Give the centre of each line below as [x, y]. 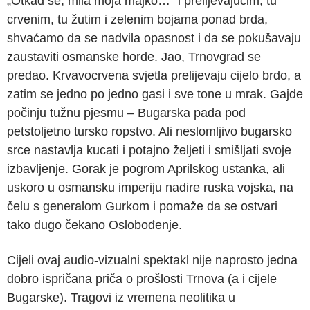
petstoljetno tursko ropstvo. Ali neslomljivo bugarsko [149, 131]
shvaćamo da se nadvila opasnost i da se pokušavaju [154, 38]
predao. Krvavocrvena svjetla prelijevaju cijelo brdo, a [154, 75]
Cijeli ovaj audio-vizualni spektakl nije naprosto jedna [152, 260]
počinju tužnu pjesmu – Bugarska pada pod [126, 112]
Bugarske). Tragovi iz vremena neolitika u [121, 297]
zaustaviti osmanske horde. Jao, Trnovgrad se [134, 56]
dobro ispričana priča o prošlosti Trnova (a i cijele [142, 279]
